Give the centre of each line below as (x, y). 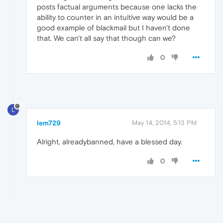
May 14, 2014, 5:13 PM (164, 122)
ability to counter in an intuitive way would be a (115, 17)
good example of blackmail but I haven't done (113, 27)
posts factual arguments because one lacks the (117, 6)
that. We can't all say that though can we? (106, 38)
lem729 (49, 123)
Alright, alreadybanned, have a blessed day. (110, 141)
